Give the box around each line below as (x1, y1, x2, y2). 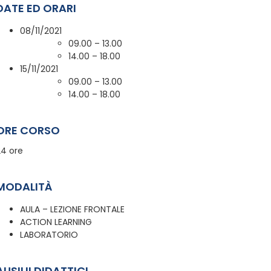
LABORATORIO (19, 229, 78, 241)
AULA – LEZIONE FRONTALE (19, 203, 125, 216)
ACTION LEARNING (19, 216, 92, 229)
